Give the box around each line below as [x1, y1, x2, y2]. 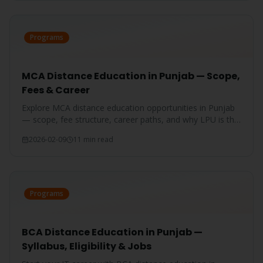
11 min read [73, 134, 113, 144]
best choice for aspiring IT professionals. [22, 126, 176, 137]
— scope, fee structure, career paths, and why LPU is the [22, 114, 239, 125]
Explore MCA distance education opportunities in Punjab [22, 102, 235, 113]
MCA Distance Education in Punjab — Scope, [22, 69, 240, 83]
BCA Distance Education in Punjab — [22, 225, 203, 239]
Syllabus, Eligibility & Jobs [22, 240, 151, 253]
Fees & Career [22, 83, 90, 97]
